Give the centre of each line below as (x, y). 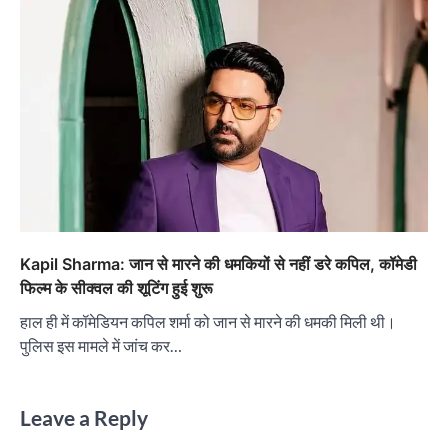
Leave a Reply (84, 418)
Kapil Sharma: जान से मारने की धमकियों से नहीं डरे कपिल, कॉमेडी (218, 264)
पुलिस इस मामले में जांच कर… (101, 346)
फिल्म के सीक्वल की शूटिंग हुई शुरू (116, 288)
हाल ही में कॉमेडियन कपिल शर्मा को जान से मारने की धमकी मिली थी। (208, 322)
